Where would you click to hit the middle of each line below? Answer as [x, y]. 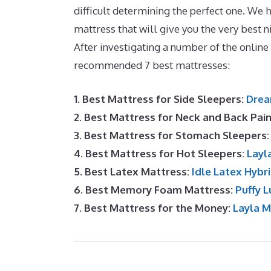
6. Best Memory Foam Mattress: [153, 189]
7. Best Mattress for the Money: [152, 207]
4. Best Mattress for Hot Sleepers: [159, 153]
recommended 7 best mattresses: [152, 65]
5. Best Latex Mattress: [132, 171]
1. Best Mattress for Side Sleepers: [159, 99]
